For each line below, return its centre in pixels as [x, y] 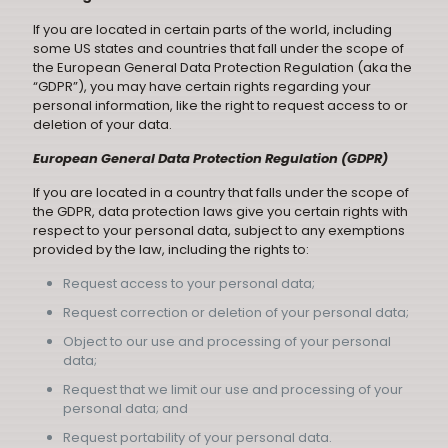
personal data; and [125, 408]
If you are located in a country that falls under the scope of [221, 192]
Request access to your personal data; [189, 283]
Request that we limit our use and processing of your [233, 389]
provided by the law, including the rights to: [171, 249]
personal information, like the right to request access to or [220, 105]
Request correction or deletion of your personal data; [236, 312]
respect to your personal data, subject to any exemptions [219, 230]
